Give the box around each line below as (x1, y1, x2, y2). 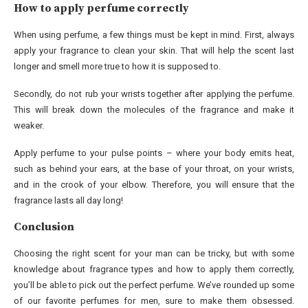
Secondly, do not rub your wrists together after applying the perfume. (14, 89, 294, 100)
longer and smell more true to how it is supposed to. (14, 61, 221, 72)
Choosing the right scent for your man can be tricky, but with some (14, 248, 294, 259)
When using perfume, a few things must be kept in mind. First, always (14, 30, 294, 41)
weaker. (14, 120, 44, 131)
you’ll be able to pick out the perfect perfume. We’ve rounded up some (14, 280, 294, 291)
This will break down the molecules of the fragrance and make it (14, 104, 294, 115)
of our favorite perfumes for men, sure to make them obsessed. (14, 296, 294, 307)
